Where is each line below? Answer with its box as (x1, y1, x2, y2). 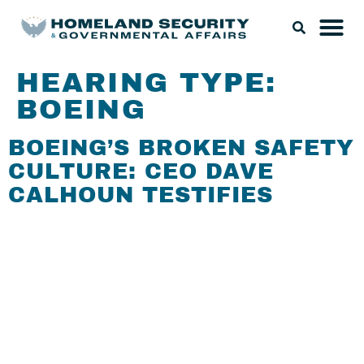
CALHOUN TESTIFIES (8, 183, 273, 207)
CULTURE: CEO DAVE (8, 159, 274, 184)
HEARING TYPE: (16, 68, 277, 97)
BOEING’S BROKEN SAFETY (8, 136, 354, 160)
